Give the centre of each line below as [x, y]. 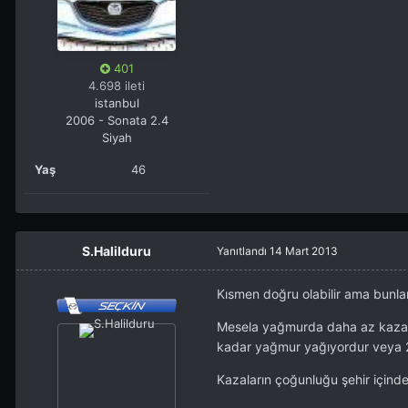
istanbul [117, 103]
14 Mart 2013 [304, 251]
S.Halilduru [117, 251]
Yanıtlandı [243, 251]
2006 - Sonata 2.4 [117, 121]
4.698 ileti [117, 86]
